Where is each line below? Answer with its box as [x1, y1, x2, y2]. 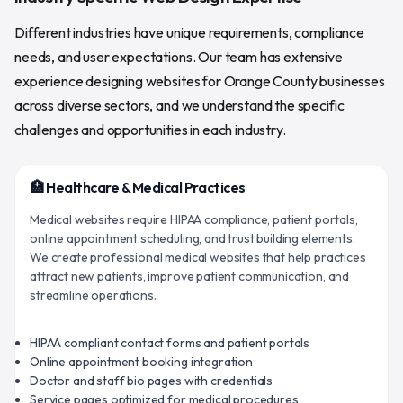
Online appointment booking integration [30, 353, 253, 370]
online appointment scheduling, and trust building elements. [30, 229, 355, 246]
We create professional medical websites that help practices [30, 248, 366, 265]
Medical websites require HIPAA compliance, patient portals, [30, 210, 358, 228]
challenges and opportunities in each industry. [14, 120, 286, 139]
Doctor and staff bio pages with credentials [30, 372, 273, 389]
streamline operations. [30, 286, 157, 303]
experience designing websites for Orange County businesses [14, 71, 385, 90]
